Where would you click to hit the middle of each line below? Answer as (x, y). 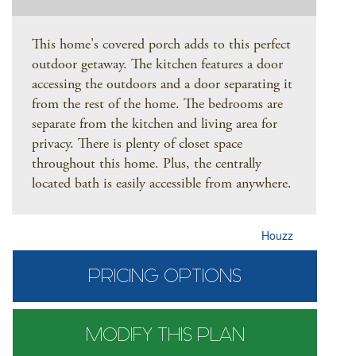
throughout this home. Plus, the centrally (147, 165)
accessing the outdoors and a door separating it (162, 85)
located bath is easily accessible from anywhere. (162, 185)
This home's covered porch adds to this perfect (161, 46)
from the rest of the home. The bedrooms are (157, 105)
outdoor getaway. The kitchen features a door (157, 66)
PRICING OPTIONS (165, 276)
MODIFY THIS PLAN (165, 335)
